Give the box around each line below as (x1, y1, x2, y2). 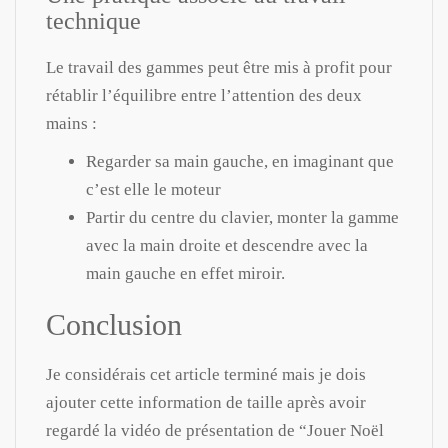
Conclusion (46, 307, 182, 341)
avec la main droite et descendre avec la (86, 235, 368, 255)
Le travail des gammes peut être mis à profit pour (46, 57, 392, 77)
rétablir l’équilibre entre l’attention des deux (46, 85, 362, 105)
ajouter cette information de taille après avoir (46, 392, 366, 412)
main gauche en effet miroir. (86, 263, 285, 283)
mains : (46, 113, 97, 133)
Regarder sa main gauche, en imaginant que (86, 151, 394, 171)
